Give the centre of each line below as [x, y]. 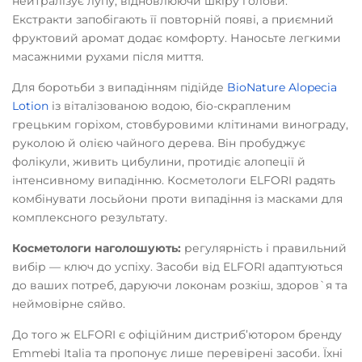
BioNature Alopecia [282, 87]
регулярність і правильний [264, 248]
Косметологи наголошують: [97, 248]
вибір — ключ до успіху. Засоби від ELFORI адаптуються [177, 267]
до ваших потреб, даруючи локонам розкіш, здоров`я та [180, 285]
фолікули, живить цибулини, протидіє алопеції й [159, 162]
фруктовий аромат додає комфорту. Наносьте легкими [177, 38]
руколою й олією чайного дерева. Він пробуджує [159, 143]
